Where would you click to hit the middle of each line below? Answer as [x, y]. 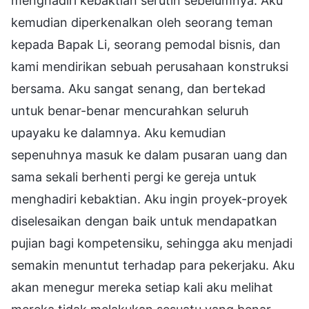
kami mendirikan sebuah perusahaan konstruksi [150, 66]
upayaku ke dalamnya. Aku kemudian [119, 132]
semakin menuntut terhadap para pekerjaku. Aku [153, 265]
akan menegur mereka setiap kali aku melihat [142, 287]
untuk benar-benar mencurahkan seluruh [130, 110]
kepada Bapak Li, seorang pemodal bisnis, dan [146, 44]
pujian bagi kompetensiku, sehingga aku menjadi [152, 243]
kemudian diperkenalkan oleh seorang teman [142, 22]
